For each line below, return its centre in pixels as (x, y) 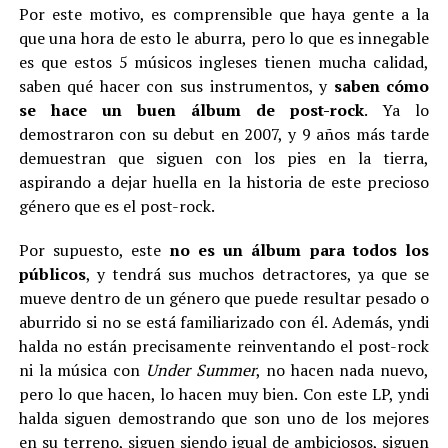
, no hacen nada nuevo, (342, 370)
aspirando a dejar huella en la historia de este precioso (224, 182)
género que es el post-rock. (116, 206)
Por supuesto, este (94, 250)
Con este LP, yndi (366, 394)
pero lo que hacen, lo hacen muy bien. (158, 394)
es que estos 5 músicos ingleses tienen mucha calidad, (224, 62)
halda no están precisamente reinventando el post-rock (224, 346)
